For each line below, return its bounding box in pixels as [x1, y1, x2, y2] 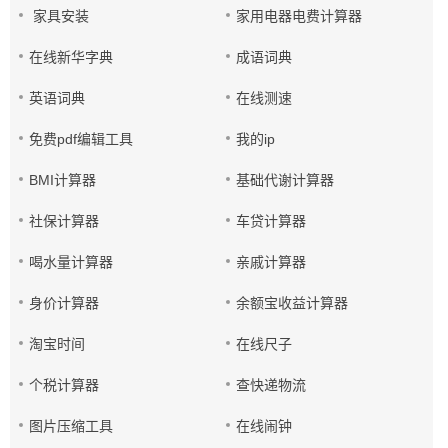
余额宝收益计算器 [236, 295, 349, 311]
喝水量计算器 [29, 254, 113, 270]
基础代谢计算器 [236, 172, 335, 188]
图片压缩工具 [29, 418, 113, 434]
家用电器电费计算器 [236, 8, 363, 24]
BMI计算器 [29, 172, 96, 188]
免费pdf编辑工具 [29, 131, 133, 147]
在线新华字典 [29, 49, 113, 65]
